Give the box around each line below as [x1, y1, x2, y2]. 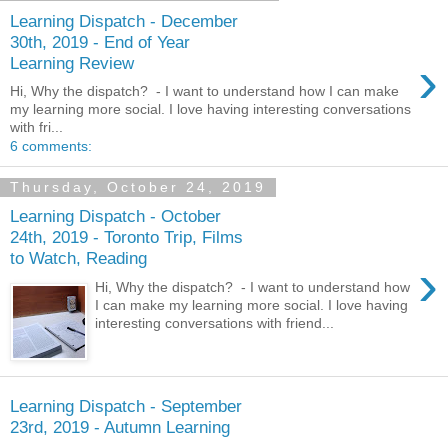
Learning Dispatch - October [10, 205, 221, 226]
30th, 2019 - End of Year [10, 31, 190, 52]
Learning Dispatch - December [10, 10, 238, 31]
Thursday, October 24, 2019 [10, 179, 266, 196]
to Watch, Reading [10, 247, 147, 268]
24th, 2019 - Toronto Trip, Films [10, 226, 243, 247]
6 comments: [10, 138, 92, 155]
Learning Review [10, 52, 134, 73]
